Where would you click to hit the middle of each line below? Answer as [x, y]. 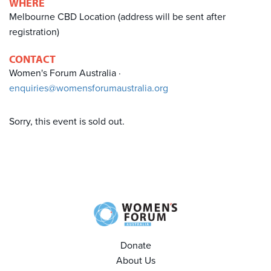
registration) [34, 32]
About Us [135, 260]
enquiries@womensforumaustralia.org [89, 88]
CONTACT [32, 59]
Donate [135, 245]
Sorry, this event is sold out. [67, 122]
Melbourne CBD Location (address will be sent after [117, 17]
